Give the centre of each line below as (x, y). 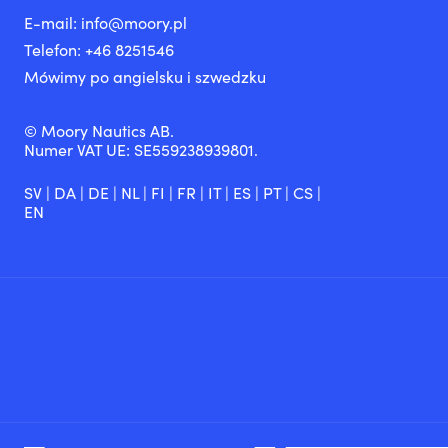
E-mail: (52, 23)
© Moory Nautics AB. (99, 131)
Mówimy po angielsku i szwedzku (145, 77)
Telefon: (54, 50)
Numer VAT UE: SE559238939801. (141, 150)
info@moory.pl (134, 23)
